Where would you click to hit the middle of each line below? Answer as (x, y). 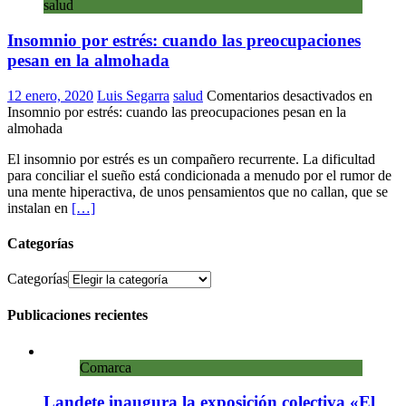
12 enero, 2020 (50, 95)
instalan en (39, 208)
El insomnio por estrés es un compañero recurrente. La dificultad (191, 159)
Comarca (106, 367)
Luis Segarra (133, 95)
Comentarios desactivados (281, 95)
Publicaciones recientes (77, 315)
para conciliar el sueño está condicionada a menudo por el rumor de (199, 175)
